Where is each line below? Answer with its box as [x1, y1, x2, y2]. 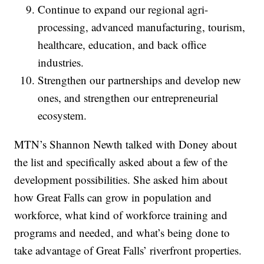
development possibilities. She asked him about [14, 172, 228, 187]
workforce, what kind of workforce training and [14, 207, 228, 223]
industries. [38, 55, 84, 70]
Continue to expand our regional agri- [38, 2, 209, 17]
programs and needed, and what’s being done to [14, 225, 230, 240]
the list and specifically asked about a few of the [14, 154, 228, 170]
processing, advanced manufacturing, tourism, [38, 19, 246, 35]
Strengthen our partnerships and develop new [38, 72, 242, 88]
